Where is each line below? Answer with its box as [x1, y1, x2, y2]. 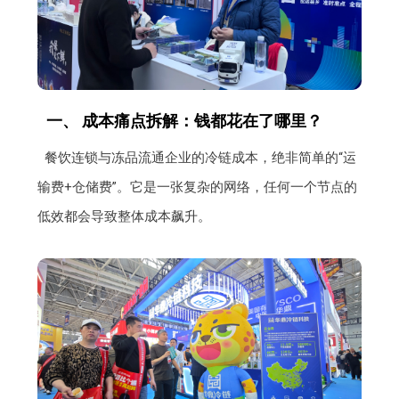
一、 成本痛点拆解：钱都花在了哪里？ [46, 110, 323, 130]
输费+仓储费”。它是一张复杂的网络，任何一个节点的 [37, 178, 358, 195]
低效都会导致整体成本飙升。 [37, 208, 212, 224]
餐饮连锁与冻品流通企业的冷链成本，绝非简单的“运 [44, 149, 356, 166]
